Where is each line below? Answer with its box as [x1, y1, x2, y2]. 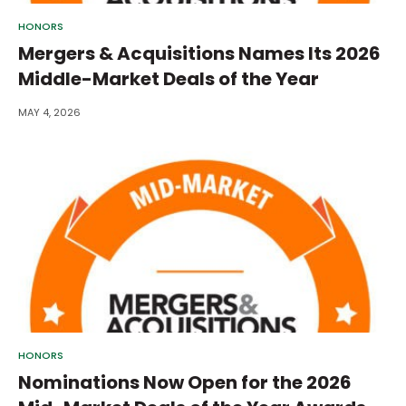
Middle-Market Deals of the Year [18, 66, 319, 92]
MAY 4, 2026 [18, 105, 81, 121]
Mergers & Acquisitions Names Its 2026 [18, 41, 381, 67]
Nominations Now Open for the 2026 [18, 370, 352, 396]
